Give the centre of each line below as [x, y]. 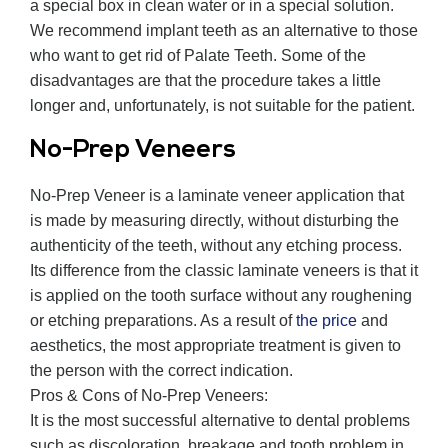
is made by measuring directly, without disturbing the [214, 221]
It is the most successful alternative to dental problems [220, 421]
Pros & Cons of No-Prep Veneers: [149, 396]
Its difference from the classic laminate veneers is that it [224, 271]
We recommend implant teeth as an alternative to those [224, 31]
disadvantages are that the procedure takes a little [205, 81]
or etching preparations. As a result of [163, 321]
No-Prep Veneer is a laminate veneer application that [217, 196]
